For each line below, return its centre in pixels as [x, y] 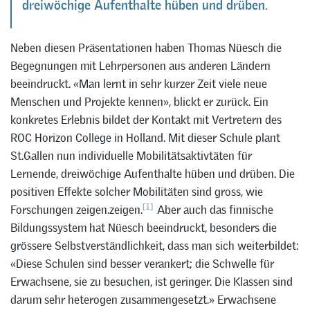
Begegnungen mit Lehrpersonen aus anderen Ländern [140, 65]
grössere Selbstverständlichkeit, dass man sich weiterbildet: [155, 245]
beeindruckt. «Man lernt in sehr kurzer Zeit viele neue [139, 83]
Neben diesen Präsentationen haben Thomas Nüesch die [146, 47]
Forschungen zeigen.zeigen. [76, 209]
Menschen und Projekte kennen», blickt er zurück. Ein [139, 101]
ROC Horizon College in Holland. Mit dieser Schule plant [145, 137]
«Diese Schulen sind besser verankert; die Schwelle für [142, 263]
